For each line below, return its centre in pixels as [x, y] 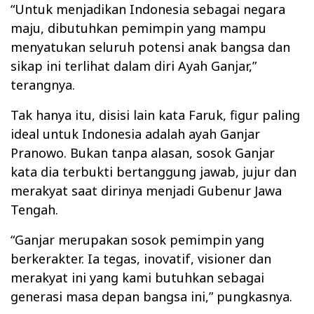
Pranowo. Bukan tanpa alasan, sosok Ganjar [143, 153]
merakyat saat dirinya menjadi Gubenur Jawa [146, 191]
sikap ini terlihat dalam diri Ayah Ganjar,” [134, 66]
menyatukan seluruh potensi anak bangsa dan [150, 47]
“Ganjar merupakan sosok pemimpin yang [137, 240]
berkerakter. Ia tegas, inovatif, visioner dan [141, 259]
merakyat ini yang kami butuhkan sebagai [137, 278]
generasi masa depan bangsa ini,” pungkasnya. [151, 297]
